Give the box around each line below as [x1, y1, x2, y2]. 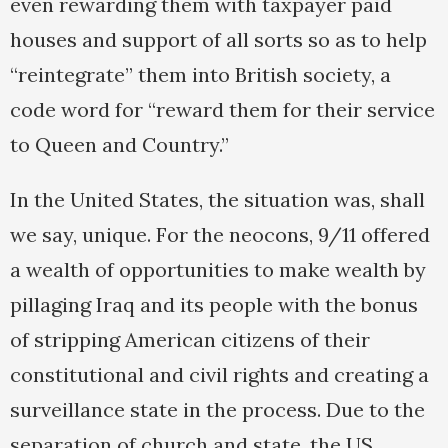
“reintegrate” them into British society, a [10, 62, 391, 88]
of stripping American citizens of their [10, 327, 370, 353]
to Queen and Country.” [10, 132, 229, 158]
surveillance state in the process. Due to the [10, 397, 425, 423]
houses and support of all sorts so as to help [10, 27, 427, 53]
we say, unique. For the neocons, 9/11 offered [10, 222, 430, 248]
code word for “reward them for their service [10, 97, 435, 123]
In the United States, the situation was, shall [10, 187, 425, 213]
